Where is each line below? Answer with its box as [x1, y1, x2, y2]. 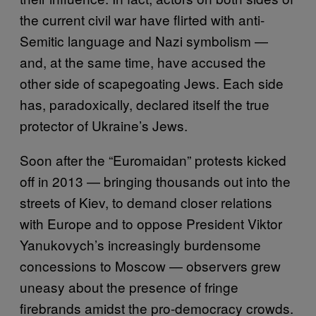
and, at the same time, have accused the [20, 51, 266, 71]
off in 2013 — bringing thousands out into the [20, 171, 291, 190]
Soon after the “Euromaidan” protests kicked [20, 150, 286, 169]
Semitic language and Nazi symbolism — [20, 30, 268, 50]
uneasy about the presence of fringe [20, 276, 238, 296]
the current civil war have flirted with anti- [20, 9, 265, 29]
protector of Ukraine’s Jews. [20, 115, 188, 135]
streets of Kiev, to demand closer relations [20, 192, 272, 212]
